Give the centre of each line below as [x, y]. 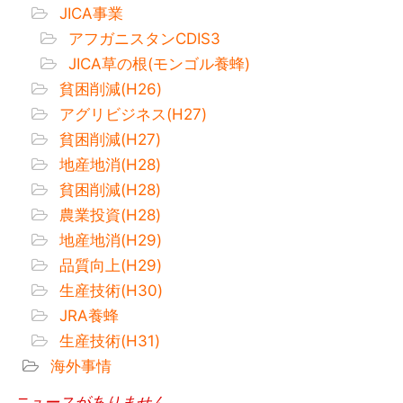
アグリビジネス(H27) [131, 114]
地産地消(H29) [108, 240]
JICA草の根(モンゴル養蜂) [157, 63]
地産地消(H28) [108, 164]
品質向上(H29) [108, 265]
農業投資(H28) [108, 215]
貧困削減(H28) [108, 189]
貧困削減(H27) [108, 139]
